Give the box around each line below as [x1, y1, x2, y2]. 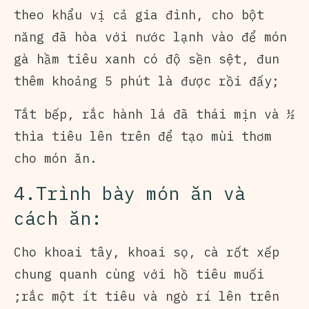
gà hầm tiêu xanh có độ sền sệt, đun [14, 50, 279, 67]
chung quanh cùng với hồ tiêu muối [14, 266, 264, 282]
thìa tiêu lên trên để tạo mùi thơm [14, 128, 272, 144]
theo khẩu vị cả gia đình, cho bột [14, 6, 264, 23]
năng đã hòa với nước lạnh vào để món [14, 28, 287, 45]
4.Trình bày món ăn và [14, 181, 246, 205]
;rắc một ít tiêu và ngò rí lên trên [14, 288, 279, 304]
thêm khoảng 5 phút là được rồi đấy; [14, 72, 279, 89]
